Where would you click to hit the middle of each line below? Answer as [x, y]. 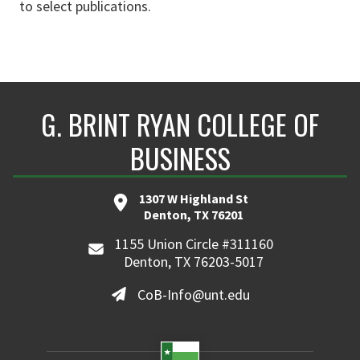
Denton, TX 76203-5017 [194, 262]
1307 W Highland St [194, 199]
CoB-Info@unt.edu [194, 295]
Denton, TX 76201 [194, 215]
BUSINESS [180, 158]
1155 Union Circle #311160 [194, 244]
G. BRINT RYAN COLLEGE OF [180, 125]
